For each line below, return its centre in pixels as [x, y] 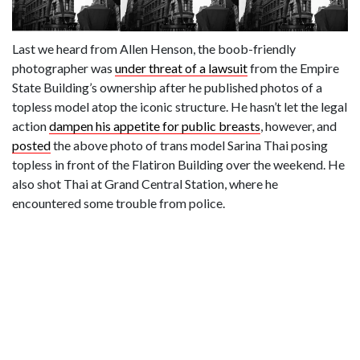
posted [31, 145]
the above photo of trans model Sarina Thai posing [189, 145]
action [31, 126]
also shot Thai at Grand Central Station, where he [145, 184]
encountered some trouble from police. [119, 203]
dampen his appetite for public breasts [155, 126]
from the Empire [293, 68]
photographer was [63, 68]
